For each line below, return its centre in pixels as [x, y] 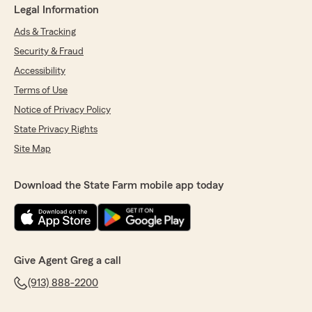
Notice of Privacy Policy [62, 110]
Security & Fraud [49, 52]
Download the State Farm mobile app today [119, 186]
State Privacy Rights [56, 130]
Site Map [32, 149]
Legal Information [56, 10]
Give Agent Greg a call [68, 261]
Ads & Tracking [45, 32]
